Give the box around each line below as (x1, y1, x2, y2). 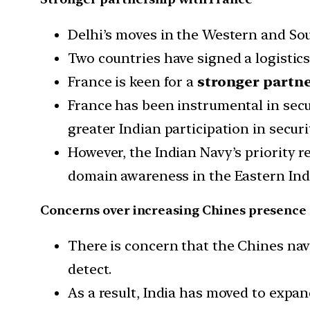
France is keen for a (68, 73, 197, 90)
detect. (68, 261, 112, 278)
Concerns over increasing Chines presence (40, 203, 307, 218)
